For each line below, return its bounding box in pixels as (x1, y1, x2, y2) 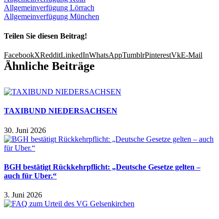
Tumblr (122, 50, 145, 59)
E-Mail (181, 50, 202, 59)
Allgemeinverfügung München (4, 12, 99, 21)
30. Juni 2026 (4, 126, 46, 134)
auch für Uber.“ (4, 171, 57, 180)
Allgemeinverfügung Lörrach (4, 3, 94, 12)
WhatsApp (89, 50, 122, 59)
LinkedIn (61, 50, 89, 59)
